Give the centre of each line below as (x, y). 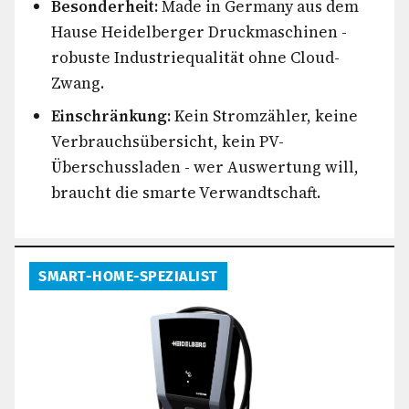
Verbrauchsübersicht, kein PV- (168, 142)
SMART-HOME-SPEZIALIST (128, 276)
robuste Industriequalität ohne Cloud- (195, 58)
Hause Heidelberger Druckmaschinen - (199, 32)
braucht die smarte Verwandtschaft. (186, 193)
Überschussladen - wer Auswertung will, (205, 167)
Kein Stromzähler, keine (264, 116)
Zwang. (78, 83)
